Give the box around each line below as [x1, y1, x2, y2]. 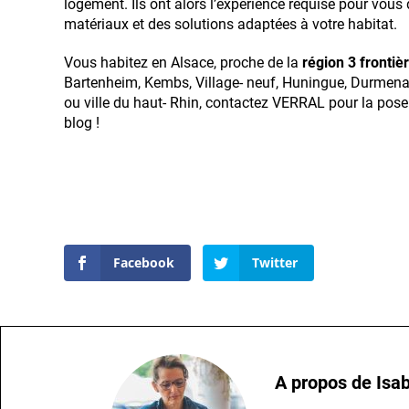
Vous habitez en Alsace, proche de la [64, 53, 302, 71]
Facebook [113, 253, 174, 271]
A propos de [275, 371, 377, 393]
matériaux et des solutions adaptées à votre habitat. [64, 15, 397, 33]
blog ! [64, 113, 100, 131]
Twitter [251, 253, 298, 271]
